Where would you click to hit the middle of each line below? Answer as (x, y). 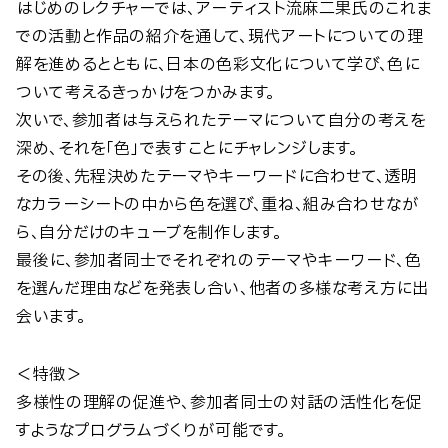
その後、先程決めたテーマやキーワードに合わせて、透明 (217, 176)
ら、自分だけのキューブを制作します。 (149, 232)
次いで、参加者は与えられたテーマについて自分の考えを (221, 120)
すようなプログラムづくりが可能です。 (151, 430)
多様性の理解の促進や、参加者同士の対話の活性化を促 (219, 402)
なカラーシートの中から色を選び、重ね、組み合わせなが (218, 204)
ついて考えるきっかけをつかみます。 (145, 92)
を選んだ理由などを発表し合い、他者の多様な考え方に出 (222, 288)
